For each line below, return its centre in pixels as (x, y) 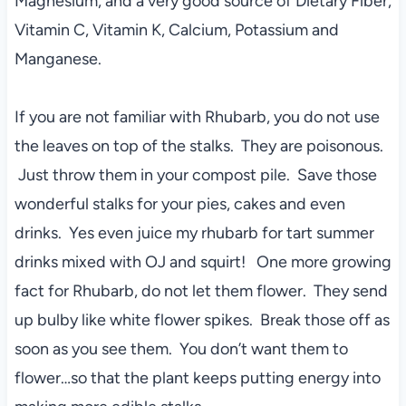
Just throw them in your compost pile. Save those (195, 175)
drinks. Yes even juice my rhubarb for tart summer (194, 233)
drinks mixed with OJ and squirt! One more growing (203, 262)
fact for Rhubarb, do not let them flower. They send (201, 291)
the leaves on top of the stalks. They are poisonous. (198, 146)
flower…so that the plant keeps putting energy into (197, 378)
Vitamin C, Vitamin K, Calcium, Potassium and (176, 30)
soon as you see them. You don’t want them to (181, 349)
